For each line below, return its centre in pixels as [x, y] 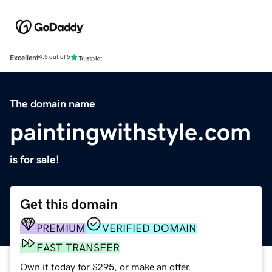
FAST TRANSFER [78, 247]
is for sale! [35, 159]
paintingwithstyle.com [130, 131]
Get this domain [69, 204]
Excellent [24, 57]
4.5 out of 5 [55, 57]
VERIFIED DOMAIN [149, 228]
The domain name [53, 104]
